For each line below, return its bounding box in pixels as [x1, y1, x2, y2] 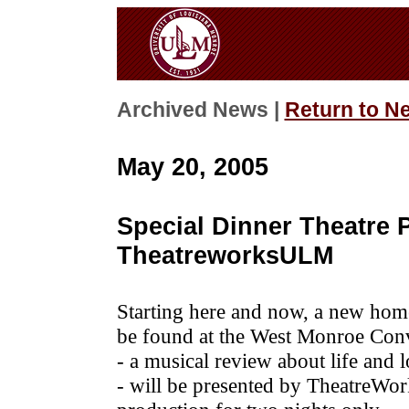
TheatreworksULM [116, 240, 333, 269]
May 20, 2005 [116, 152, 268, 181]
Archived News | [116, 99, 285, 122]
